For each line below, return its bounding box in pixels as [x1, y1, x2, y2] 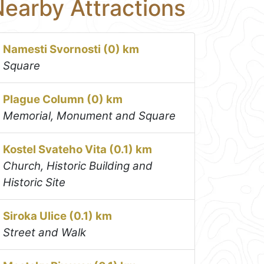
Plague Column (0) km [3, 92, 123, 106]
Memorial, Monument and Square [3, 108, 176, 123]
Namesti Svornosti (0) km [3, 42, 140, 56]
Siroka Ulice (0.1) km [3, 209, 113, 223]
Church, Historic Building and [3, 159, 153, 173]
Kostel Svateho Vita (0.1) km [3, 142, 153, 156]
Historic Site [3, 175, 66, 189]
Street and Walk [3, 225, 87, 239]
